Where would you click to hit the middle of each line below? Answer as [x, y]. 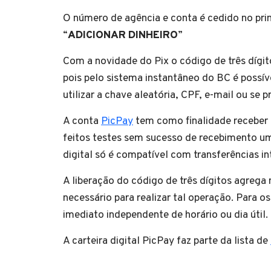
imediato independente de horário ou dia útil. [165, 215]
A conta [82, 121]
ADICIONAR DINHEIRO [123, 35]
